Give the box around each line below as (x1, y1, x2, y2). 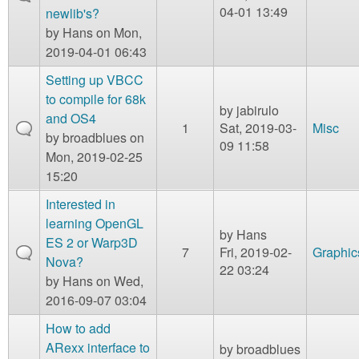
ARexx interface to (46, 337, 150, 357)
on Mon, (93, 22, 142, 42)
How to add (46, 318, 111, 337)
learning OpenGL (46, 213, 143, 232)
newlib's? (46, 3, 99, 22)
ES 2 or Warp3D (46, 232, 138, 252)
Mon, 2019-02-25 (46, 147, 143, 166)
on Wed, (93, 271, 143, 290)
